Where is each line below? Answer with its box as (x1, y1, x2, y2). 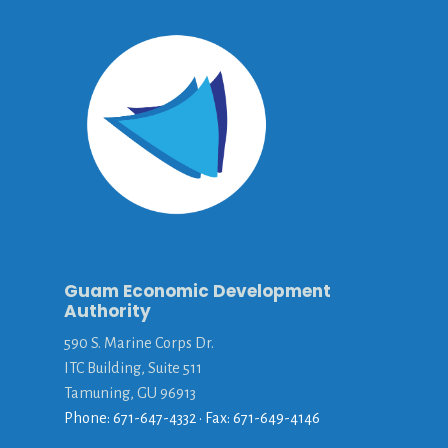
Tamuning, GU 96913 (64, 385, 196, 402)
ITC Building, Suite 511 (64, 360, 202, 377)
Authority (64, 299, 151, 324)
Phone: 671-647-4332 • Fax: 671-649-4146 (64, 410, 320, 427)
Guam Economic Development (64, 279, 331, 304)
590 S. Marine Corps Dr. (64, 335, 214, 352)
